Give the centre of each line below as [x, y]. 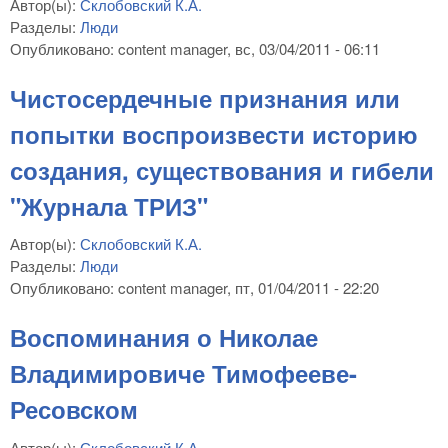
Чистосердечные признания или [205, 97]
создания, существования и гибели [222, 169]
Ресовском [74, 409]
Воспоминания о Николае [164, 337]
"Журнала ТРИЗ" [109, 205]
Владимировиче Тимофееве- [183, 373]
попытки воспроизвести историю [214, 133]
